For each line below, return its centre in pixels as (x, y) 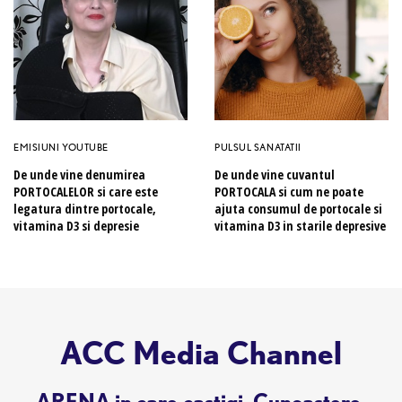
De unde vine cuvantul (275, 174)
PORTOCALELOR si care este (86, 191)
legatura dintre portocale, (85, 208)
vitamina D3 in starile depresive (300, 225)
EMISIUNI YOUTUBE (61, 147)
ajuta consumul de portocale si (298, 208)
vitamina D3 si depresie (76, 225)
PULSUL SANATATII (258, 147)
